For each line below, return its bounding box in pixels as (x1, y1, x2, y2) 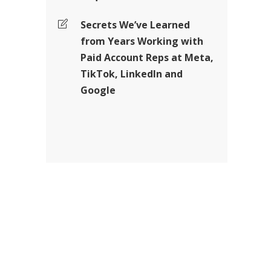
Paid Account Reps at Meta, (80, 51, 214, 64)
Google (80, 83, 116, 97)
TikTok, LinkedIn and (80, 67, 183, 80)
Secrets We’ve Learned (80, 18, 190, 31)
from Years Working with (80, 34, 203, 48)
